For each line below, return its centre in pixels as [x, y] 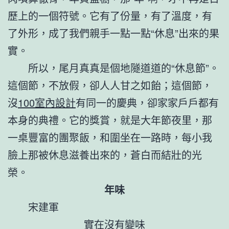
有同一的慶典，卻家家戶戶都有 [147, 102]
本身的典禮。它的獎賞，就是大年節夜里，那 [110, 120]
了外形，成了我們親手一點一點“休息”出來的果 [113, 33]
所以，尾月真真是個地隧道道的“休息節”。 [124, 67]
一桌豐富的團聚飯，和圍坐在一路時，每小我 [110, 137]
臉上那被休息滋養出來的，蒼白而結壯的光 [105, 154]
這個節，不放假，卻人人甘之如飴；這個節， [110, 85]
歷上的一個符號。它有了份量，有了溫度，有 [110, 15]
